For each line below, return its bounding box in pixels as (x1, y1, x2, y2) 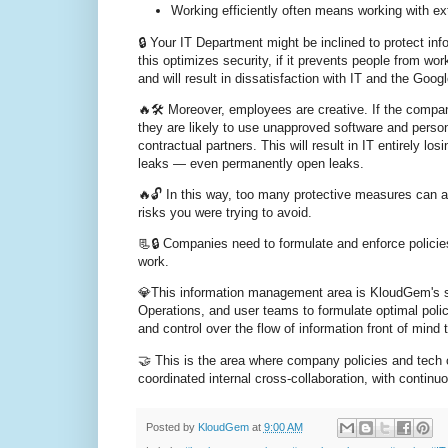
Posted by (145, 420, 198, 433)
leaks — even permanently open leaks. (137, 155, 364, 171)
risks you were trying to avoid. (137, 204, 312, 220)
